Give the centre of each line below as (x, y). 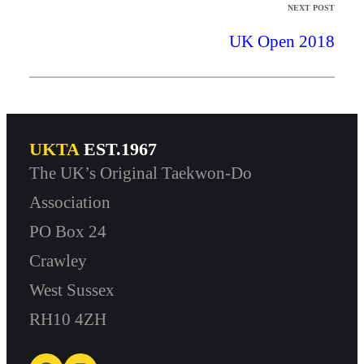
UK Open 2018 (282, 41)
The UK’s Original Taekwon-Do (141, 173)
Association (70, 202)
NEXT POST (311, 7)
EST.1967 (118, 149)
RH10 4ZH (68, 319)
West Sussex (72, 290)
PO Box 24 (68, 232)
